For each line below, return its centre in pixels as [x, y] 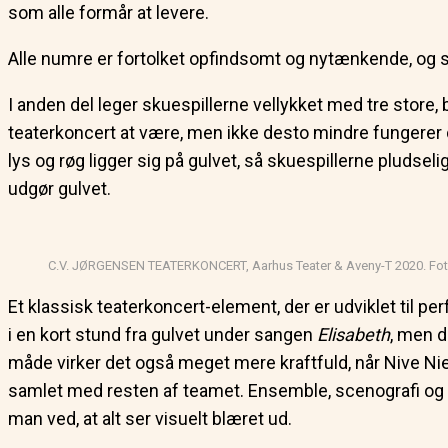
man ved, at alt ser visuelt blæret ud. [150, 419]
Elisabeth [353, 335]
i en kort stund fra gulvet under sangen [162, 335]
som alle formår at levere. [108, 13]
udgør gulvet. [59, 189]
